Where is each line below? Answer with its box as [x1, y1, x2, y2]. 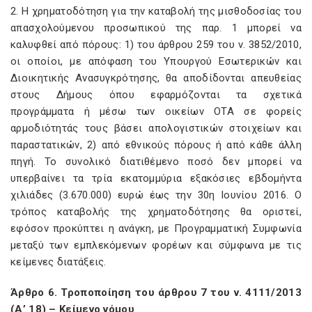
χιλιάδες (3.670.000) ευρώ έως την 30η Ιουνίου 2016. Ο [10, 189, 302, 201]
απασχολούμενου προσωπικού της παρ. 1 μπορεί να [10, 22, 302, 34]
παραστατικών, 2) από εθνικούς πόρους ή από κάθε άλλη [10, 139, 302, 151]
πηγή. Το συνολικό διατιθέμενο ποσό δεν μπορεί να [10, 155, 302, 168]
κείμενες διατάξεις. [10, 256, 107, 268]
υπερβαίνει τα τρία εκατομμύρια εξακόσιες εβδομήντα [10, 172, 302, 185]
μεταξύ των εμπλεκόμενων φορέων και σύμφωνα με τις [10, 239, 302, 251]
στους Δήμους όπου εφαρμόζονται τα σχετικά [10, 88, 302, 101]
